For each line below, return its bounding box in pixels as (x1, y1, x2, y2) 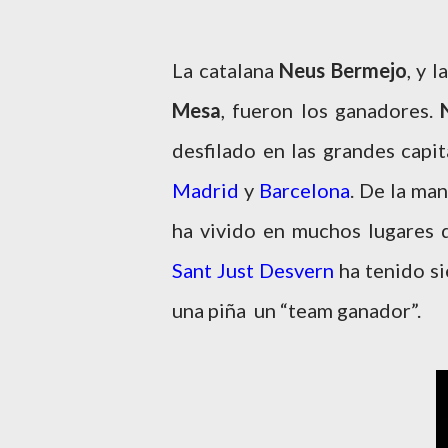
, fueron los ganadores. (221, 98, 441, 122)
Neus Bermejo (279, 58, 407, 82)
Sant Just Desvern (172, 258, 334, 282)
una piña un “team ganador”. (172, 298, 425, 322)
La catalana (172, 58, 279, 82)
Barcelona (258, 178, 350, 202)
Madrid (172, 178, 244, 202)
